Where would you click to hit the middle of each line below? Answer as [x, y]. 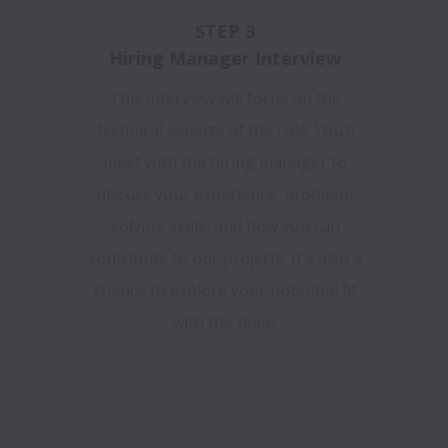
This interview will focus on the [225, 98]
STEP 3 [225, 31]
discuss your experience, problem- [225, 194]
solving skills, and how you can [225, 226]
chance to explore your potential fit [225, 290]
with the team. [225, 322]
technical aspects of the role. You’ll [225, 130]
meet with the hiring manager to [225, 162]
